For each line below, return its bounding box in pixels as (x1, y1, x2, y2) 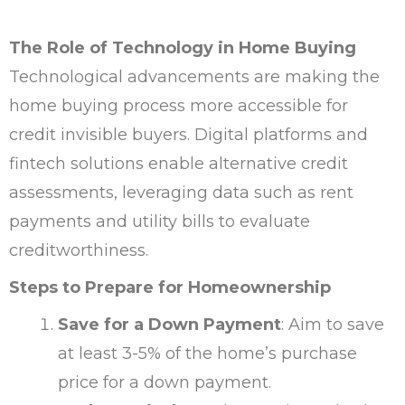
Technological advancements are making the (9, 66, 380, 87)
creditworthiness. (9, 240, 148, 260)
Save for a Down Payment (58, 314, 281, 334)
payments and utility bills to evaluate (9, 211, 310, 231)
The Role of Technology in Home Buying (9, 37, 356, 58)
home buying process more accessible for (9, 95, 348, 116)
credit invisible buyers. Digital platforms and (9, 124, 368, 145)
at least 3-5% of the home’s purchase (58, 343, 357, 363)
